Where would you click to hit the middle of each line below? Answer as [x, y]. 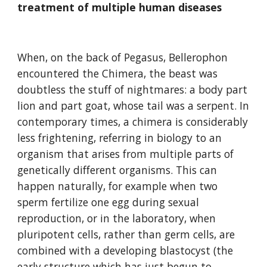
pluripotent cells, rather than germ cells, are [126, 234]
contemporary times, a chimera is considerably [133, 122]
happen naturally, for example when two [118, 186]
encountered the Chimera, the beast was [118, 73]
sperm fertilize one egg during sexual [108, 202]
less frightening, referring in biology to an [120, 138]
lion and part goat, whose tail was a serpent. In [133, 105]
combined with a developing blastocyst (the [125, 250]
